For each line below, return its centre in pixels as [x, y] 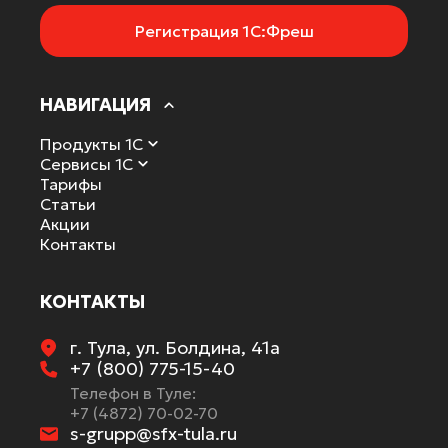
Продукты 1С [91, 144]
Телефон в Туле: [133, 393]
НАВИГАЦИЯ [95, 105]
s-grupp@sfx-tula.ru [153, 434]
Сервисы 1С [86, 164]
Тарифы [71, 184]
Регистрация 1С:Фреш [224, 30]
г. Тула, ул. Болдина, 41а [175, 348]
